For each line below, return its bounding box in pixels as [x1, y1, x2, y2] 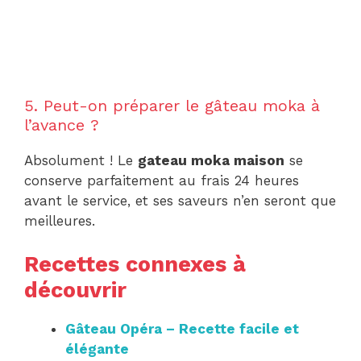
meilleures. [24, 212, 95, 229]
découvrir [24, 277, 127, 304]
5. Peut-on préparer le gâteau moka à [24, 95, 320, 115]
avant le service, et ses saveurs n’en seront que [24, 192, 336, 209]
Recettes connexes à [24, 251, 246, 278]
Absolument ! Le [24, 151, 138, 168]
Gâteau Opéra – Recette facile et [65, 321, 299, 338]
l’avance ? [24, 114, 99, 135]
